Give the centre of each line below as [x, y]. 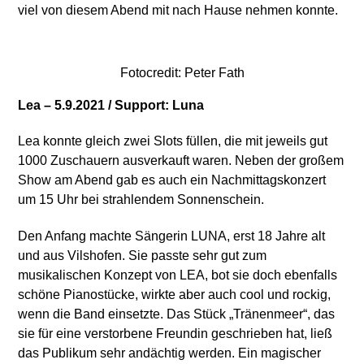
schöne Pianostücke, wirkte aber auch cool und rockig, [175, 295]
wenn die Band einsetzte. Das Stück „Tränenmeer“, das [177, 314]
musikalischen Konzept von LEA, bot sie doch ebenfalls [178, 275]
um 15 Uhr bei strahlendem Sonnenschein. [141, 200]
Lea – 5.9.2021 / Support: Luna [111, 105]
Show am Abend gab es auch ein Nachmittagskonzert [172, 180]
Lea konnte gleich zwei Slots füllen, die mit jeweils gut [173, 141]
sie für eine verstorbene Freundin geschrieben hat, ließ [175, 334]
